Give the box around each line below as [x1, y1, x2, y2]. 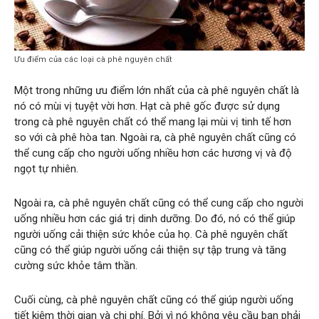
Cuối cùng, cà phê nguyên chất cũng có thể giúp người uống [14, 293, 293, 306]
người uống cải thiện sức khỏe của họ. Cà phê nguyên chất [14, 227, 288, 241]
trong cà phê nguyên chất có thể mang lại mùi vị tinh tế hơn [14, 115, 291, 128]
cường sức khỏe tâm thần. [14, 258, 137, 272]
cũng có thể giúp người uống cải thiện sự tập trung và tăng [14, 243, 286, 256]
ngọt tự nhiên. [14, 162, 78, 175]
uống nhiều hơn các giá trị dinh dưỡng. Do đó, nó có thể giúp [14, 211, 296, 225]
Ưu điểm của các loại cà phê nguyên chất [14, 54, 172, 64]
